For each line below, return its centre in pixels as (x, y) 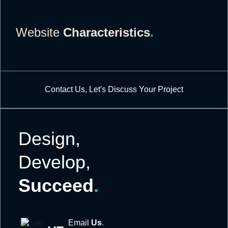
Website (38, 32)
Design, (49, 139)
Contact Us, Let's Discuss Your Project (114, 89)
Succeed (56, 186)
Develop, (54, 162)
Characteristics (105, 32)
